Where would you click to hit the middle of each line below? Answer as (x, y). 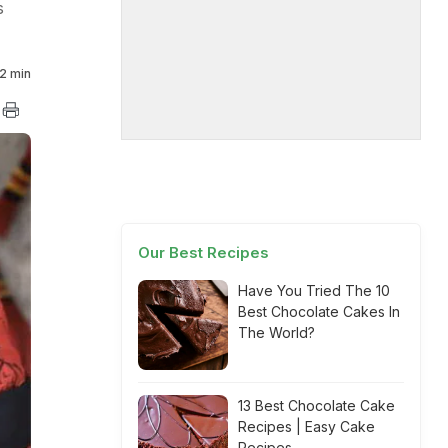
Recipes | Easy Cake (306, 426)
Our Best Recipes (203, 252)
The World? (276, 332)
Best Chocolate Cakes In (319, 311)
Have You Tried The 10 (314, 290)
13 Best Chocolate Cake (316, 405)
